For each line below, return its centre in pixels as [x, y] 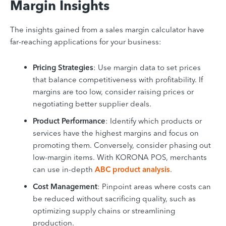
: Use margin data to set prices [147, 67]
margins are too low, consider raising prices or [113, 91]
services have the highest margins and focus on [116, 133]
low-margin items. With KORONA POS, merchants [120, 157]
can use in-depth [64, 169]
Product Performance [69, 121]
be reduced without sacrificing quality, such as [114, 198]
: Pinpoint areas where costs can [154, 186]
